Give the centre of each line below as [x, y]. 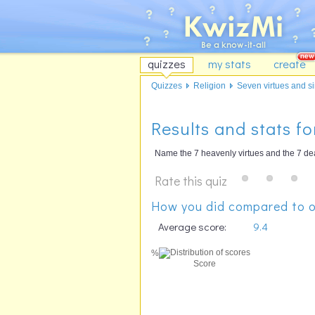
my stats [230, 64]
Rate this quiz [191, 180]
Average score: [192, 226]
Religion [210, 86]
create [290, 64]
